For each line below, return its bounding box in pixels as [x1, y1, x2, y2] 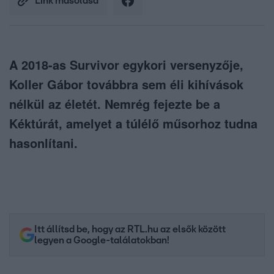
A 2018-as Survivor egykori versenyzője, [9, 56, 243, 74]
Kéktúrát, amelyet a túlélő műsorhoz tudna [9, 114, 257, 133]
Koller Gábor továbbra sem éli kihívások [9, 75, 243, 94]
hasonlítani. [9, 134, 78, 152]
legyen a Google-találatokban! [34, 235, 169, 246]
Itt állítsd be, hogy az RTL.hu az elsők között [34, 224, 226, 235]
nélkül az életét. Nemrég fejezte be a [9, 95, 220, 113]
